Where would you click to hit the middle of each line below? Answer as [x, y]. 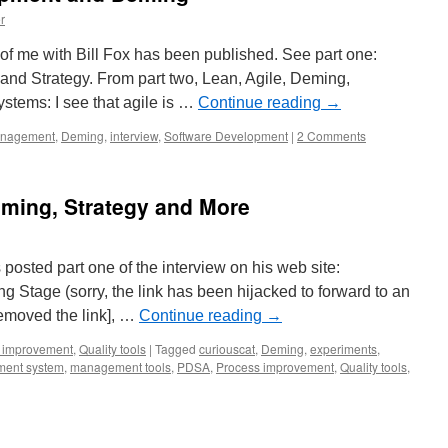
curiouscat [227, 348]
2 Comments [331, 135]
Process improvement [275, 366]
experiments [343, 348]
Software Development [226, 135]
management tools [120, 366]
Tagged [175, 348]
